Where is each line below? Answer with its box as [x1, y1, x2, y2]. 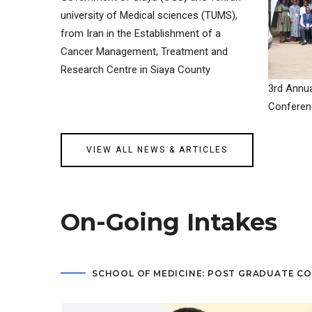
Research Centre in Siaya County [61, 63, 210, 76]
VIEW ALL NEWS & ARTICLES [86, 144, 228, 155]
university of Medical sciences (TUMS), [61, 9, 237, 22]
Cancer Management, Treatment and [61, 45, 228, 58]
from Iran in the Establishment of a [61, 27, 221, 40]
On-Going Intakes [61, 207, 277, 237]
